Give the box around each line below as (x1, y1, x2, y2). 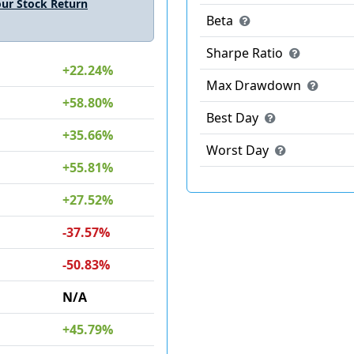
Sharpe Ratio (206, 44, 286, 62)
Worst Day (206, 141, 272, 159)
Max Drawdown (206, 77, 304, 94)
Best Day (206, 109, 262, 126)
